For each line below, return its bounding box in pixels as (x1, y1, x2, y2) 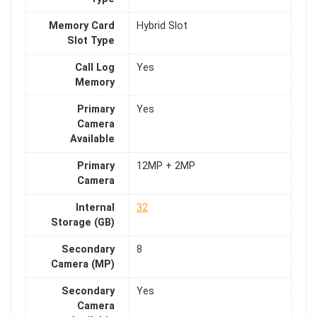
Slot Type (67, 35, 115, 47)
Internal (76, 202, 115, 214)
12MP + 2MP (137, 160, 195, 173)
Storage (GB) (51, 217, 115, 229)
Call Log (75, 62, 115, 74)
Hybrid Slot (137, 20, 188, 33)
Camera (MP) (51, 258, 115, 271)
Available (70, 133, 115, 146)
